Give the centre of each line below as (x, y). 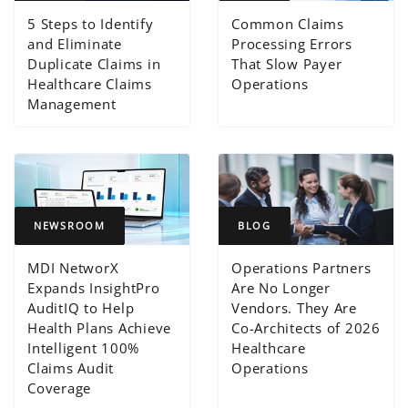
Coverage (60, 388)
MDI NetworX (73, 268)
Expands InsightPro (94, 288)
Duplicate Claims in (94, 64)
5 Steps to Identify (91, 24)
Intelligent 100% (84, 348)
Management (72, 104)
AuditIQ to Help (81, 308)
